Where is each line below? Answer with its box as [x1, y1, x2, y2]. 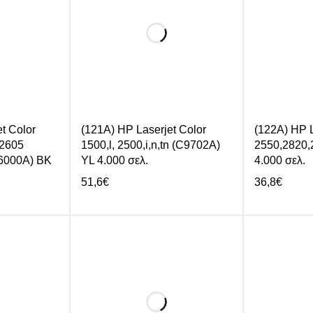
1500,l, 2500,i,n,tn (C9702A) [81, 139, 220, 152]
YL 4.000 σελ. [81, 154, 148, 167]
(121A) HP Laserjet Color [81, 124, 206, 136]
